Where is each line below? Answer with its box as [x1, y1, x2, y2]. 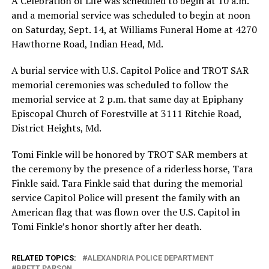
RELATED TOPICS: [11, 253, 76, 263]
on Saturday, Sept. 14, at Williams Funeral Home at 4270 [11, 23, 257, 37]
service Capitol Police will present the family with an [11, 191, 240, 205]
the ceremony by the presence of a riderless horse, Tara [11, 162, 253, 176]
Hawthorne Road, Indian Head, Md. [11, 37, 163, 51]
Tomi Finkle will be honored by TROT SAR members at [11, 148, 248, 162]
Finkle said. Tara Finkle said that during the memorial [11, 177, 243, 190]
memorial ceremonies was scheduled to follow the [11, 78, 228, 92]
